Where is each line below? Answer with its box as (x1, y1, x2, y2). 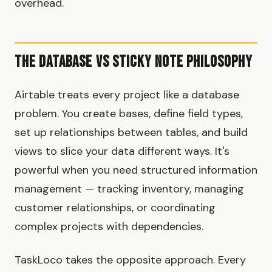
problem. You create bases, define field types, (15, 106, 243, 121)
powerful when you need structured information (15, 162, 257, 177)
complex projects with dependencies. (15, 219, 203, 234)
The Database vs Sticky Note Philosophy (15, 52, 253, 72)
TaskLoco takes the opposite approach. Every (15, 252, 246, 267)
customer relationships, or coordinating (15, 200, 216, 215)
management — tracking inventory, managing (15, 181, 244, 196)
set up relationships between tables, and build (15, 124, 248, 140)
